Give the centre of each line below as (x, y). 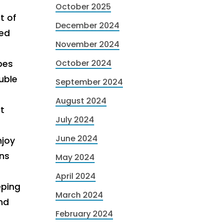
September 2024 (89, 82)
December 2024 (87, 26)
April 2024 (76, 176)
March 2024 (79, 195)
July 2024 (75, 120)
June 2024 (77, 139)
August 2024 (81, 101)
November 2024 (87, 44)
